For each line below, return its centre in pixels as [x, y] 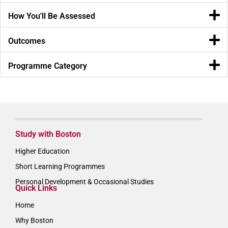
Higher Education [42, 151]
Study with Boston [48, 134]
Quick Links [36, 188]
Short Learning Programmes [60, 166]
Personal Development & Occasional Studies [84, 182]
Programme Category [48, 66]
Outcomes [27, 41]
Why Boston [34, 220]
